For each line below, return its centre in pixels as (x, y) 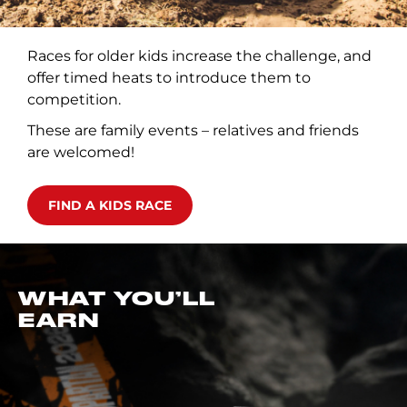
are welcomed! (81, 152)
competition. (74, 99)
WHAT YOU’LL (117, 300)
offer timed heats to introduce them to (169, 78)
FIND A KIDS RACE (110, 205)
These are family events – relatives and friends (193, 130)
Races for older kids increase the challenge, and (199, 56)
